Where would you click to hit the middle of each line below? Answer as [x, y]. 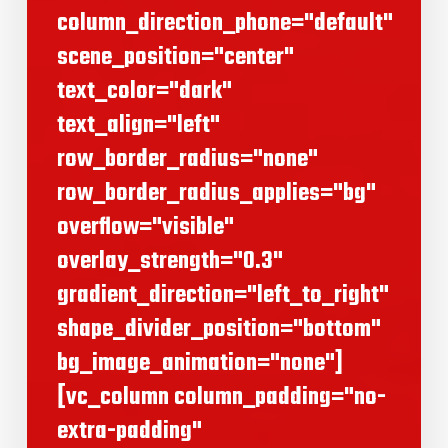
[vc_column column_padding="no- [221, 398]
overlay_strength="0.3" [169, 262]
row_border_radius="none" [187, 160]
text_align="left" [138, 126]
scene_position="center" [175, 58]
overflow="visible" [145, 228]
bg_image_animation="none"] [199, 364]
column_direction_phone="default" [224, 24]
